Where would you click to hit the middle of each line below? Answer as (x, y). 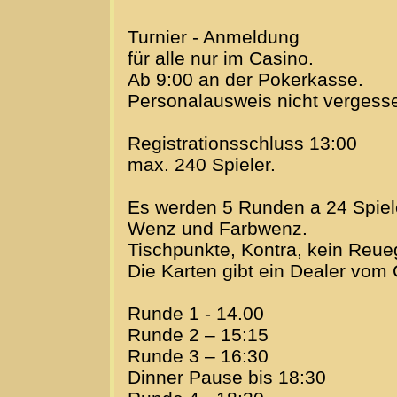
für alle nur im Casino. (221, 58)
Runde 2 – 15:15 (198, 335)
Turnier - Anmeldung (214, 37)
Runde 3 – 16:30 (198, 356)
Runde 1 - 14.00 (196, 314)
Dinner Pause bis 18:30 (227, 378)
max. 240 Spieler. (202, 165)
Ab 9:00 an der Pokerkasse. (245, 80)
